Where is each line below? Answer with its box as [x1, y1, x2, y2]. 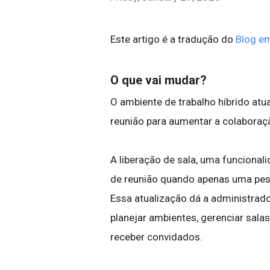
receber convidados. [110, 231, 202, 243]
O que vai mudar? [110, 74, 207, 87]
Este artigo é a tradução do [110, 33, 236, 45]
